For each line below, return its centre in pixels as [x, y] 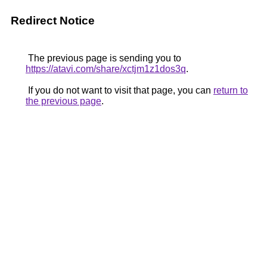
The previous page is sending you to [103, 58]
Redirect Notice [53, 21]
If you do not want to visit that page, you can [119, 90]
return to [231, 90]
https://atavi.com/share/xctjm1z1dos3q [106, 69]
